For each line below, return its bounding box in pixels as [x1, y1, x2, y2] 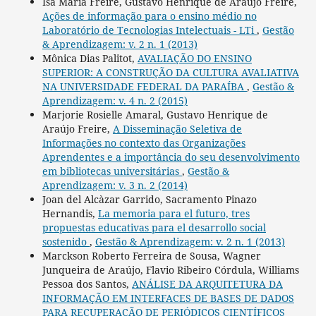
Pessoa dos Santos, [42, 277, 132, 291]
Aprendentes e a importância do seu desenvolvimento [42, 150, 300, 164]
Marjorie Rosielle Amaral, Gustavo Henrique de [42, 108, 268, 121]
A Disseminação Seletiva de [112, 122, 242, 135]
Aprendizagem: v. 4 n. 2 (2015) [42, 94, 188, 107]
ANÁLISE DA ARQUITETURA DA [131, 277, 283, 291]
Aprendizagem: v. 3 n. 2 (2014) [42, 178, 188, 192]
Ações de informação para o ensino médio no [42, 9, 257, 23]
